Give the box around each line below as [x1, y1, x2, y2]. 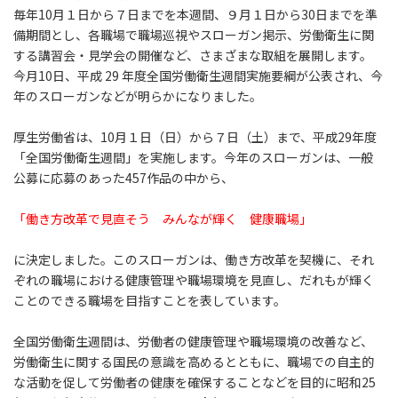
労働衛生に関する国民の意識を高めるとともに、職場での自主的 [13, 352, 374, 370]
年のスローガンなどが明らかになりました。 [13, 86, 262, 105]
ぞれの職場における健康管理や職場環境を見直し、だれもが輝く [13, 270, 374, 289]
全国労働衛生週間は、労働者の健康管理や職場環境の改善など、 [13, 331, 373, 350]
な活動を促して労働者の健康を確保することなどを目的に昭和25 [13, 372, 376, 391]
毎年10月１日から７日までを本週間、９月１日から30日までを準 [13, 4, 378, 23]
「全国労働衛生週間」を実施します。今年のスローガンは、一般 [13, 147, 373, 166]
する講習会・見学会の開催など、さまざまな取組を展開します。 [13, 45, 372, 64]
